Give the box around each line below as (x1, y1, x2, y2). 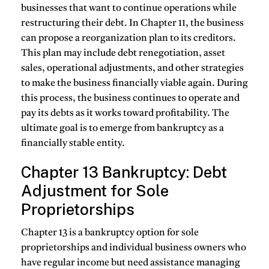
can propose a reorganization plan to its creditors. (21, 34, 236, 44)
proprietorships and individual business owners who (21, 243, 246, 253)
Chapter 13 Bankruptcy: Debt (21, 163, 227, 182)
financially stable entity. (21, 139, 125, 149)
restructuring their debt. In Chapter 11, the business (21, 19, 244, 29)
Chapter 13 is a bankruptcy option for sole (21, 228, 199, 238)
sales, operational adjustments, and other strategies (21, 64, 244, 74)
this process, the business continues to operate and (21, 94, 240, 104)
